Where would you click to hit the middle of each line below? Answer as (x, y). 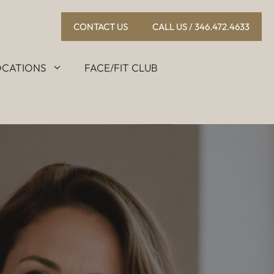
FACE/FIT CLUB (121, 68)
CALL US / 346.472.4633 (201, 27)
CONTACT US (101, 27)
